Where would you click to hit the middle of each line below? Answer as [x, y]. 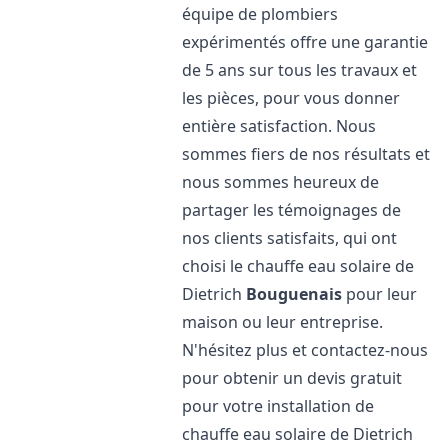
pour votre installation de [278, 406]
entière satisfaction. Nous [279, 126]
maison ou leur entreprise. [283, 322]
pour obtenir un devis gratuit [292, 378]
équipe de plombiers [260, 14]
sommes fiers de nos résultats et [306, 154]
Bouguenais [294, 294]
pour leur [380, 294]
